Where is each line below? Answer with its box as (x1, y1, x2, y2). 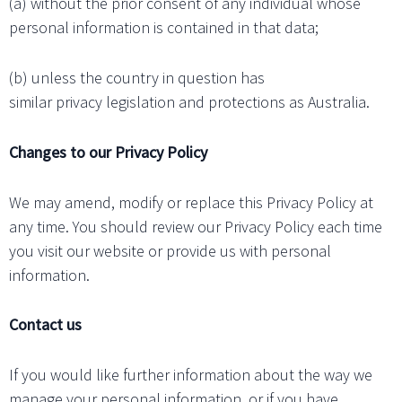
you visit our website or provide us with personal (9, 240, 331, 261)
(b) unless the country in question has (9, 67, 265, 89)
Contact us (9, 314, 82, 336)
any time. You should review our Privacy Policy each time (9, 215, 382, 237)
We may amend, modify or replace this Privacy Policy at (9, 191, 373, 213)
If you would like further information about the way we (9, 364, 372, 386)
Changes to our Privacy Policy (9, 141, 207, 162)
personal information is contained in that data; (9, 17, 319, 39)
